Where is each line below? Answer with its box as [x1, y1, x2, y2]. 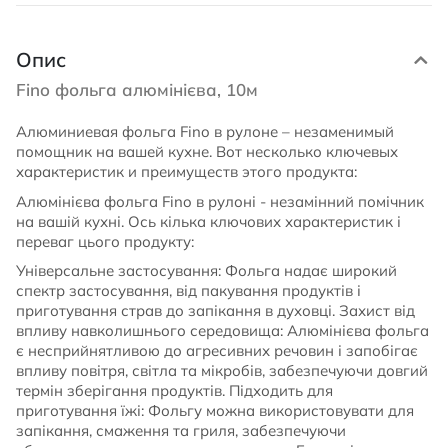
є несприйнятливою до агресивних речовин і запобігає [16, 341, 418, 360]
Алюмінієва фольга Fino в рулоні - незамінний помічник [16, 191, 424, 211]
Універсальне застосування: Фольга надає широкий [16, 261, 397, 280]
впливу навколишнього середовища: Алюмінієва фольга [16, 321, 429, 340]
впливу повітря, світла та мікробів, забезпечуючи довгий [16, 361, 428, 380]
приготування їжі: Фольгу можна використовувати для [16, 401, 414, 420]
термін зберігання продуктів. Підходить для [16, 381, 333, 400]
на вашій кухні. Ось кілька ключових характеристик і [16, 211, 401, 231]
